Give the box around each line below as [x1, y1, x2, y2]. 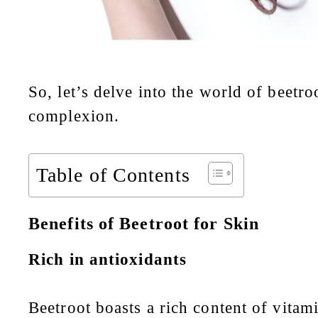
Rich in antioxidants [28, 250, 187, 268]
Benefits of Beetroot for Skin [28, 214, 259, 233]
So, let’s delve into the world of [28, 83, 268, 102]
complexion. [28, 107, 120, 126]
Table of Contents [36, 163, 190, 186]
